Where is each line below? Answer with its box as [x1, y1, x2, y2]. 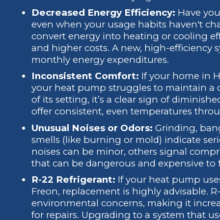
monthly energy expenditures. [31, 54, 169, 66]
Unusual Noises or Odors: [31, 122, 153, 134]
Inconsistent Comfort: [31, 70, 139, 82]
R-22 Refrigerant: [31, 174, 115, 185]
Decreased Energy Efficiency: [31, 7, 175, 19]
